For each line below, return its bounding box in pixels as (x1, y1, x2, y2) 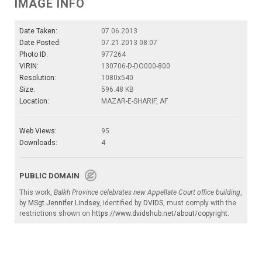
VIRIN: (19, 62, 39, 70)
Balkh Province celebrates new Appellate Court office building (54, 188, 240, 196)
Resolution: (19, 74, 56, 82)
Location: (19, 97, 49, 105)
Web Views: (19, 127, 57, 135)
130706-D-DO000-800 (101, 62, 170, 70)
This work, (19, 188, 54, 196)
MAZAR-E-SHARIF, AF (101, 97, 168, 105)
